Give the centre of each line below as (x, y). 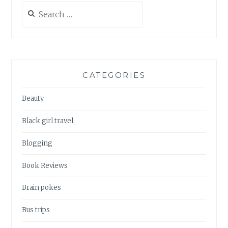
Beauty (33, 99)
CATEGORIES (114, 75)
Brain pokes (42, 188)
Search (33, 6)
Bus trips (36, 210)
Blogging (37, 143)
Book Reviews (45, 165)
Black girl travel (48, 121)
